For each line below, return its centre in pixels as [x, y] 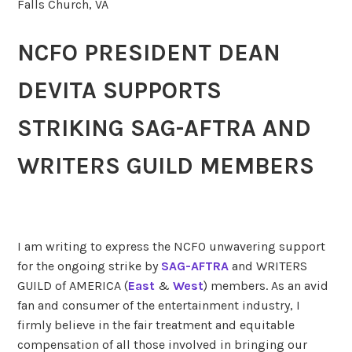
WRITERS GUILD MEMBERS [166, 166]
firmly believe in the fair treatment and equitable [156, 325]
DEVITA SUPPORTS [120, 91]
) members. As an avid [266, 286]
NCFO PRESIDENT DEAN [149, 53]
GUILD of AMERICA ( [73, 286]
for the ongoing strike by [90, 266]
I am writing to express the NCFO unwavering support [172, 247]
